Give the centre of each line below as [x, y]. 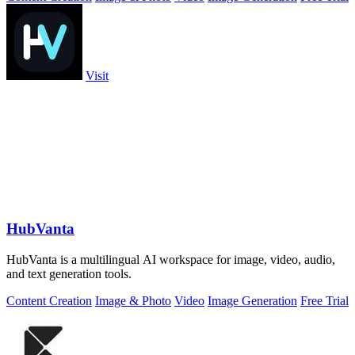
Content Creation [49, 300]
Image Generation [252, 300]
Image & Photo [133, 300]
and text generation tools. [69, 273]
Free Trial [324, 300]
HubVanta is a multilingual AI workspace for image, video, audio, [171, 259]
